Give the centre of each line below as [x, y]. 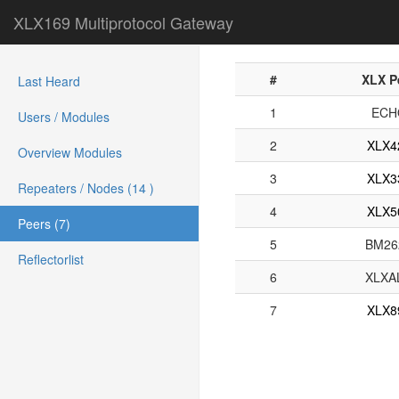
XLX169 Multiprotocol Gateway [123, 22]
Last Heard [49, 81]
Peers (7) [44, 224]
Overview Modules [70, 152]
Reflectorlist [51, 259]
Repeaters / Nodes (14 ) [86, 188]
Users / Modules [64, 117]
